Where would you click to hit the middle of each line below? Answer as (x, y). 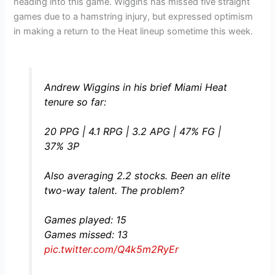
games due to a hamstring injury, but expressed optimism (134, 16)
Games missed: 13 (86, 235)
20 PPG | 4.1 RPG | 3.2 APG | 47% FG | (132, 132)
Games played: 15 (85, 220)
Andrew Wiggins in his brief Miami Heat (135, 87)
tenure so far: (75, 102)
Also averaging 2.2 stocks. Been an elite (137, 176)
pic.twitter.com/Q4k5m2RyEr (111, 250)
